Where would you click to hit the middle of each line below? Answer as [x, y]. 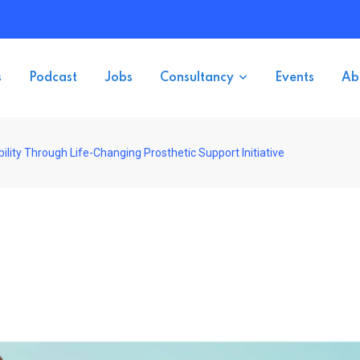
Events [295, 78]
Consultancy [197, 78]
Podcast [53, 78]
